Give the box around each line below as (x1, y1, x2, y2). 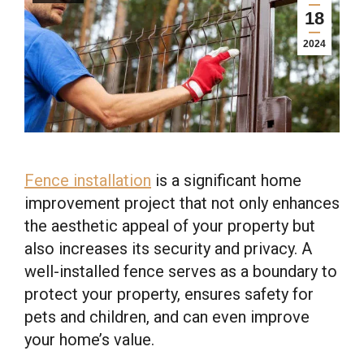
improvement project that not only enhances (24, 193, 340, 213)
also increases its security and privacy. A (24, 238, 312, 258)
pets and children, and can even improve (24, 306, 310, 327)
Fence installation (24, 170, 151, 190)
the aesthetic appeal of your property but (24, 215, 315, 236)
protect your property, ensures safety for (24, 284, 314, 304)
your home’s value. (24, 329, 154, 349)
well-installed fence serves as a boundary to (24, 261, 337, 281)
